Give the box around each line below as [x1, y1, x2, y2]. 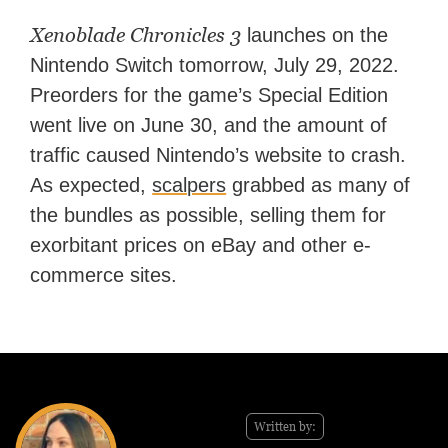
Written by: [254, 419, 316, 435]
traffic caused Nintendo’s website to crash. [30, 144, 407, 167]
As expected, [30, 174, 153, 197]
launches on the [241, 24, 389, 47]
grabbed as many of [226, 174, 411, 197]
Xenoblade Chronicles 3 [30, 23, 242, 48]
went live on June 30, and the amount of [30, 114, 388, 137]
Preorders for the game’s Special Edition [30, 84, 389, 107]
